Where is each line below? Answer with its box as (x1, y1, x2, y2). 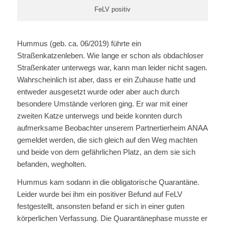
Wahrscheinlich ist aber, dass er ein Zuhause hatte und (17, 75, 195, 84)
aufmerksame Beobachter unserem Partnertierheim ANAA (17, 123, 207, 132)
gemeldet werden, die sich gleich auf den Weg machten (17, 135, 197, 144)
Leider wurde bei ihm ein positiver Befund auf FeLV (17, 190, 182, 199)
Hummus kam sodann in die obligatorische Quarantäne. (17, 178, 199, 187)
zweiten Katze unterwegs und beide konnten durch (17, 111, 182, 120)
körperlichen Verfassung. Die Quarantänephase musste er (17, 214, 207, 223)
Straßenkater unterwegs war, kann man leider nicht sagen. (17, 63, 207, 72)
